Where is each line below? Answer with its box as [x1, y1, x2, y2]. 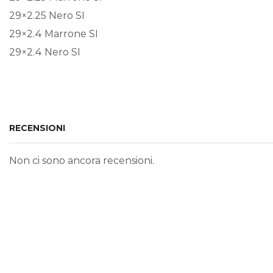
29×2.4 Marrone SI [9, 27, 98, 40]
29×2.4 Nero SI [9, 46, 80, 58]
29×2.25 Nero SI [9, 9, 85, 21]
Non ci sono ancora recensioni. [9, 155, 154, 167]
